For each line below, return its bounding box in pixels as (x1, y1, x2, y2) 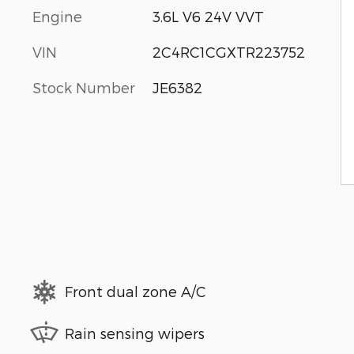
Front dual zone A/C (65, 283, 206, 300)
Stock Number (32, 79, 135, 96)
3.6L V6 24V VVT (152, 8, 264, 24)
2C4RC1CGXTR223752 (152, 43, 305, 60)
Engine (32, 8, 82, 24)
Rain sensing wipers (65, 325, 205, 342)
